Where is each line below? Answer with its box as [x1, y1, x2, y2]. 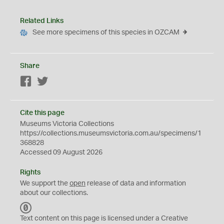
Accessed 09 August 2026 [20, 149, 102, 156]
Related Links [20, 17, 63, 24]
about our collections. [20, 189, 88, 196]
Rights [20, 169, 40, 176]
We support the [20, 180, 69, 187]
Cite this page [20, 109, 64, 116]
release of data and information [85, 180, 186, 187]
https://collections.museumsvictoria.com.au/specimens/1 [20, 130, 201, 137]
